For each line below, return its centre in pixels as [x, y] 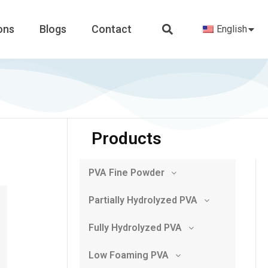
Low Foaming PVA [129, 255]
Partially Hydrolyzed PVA [143, 200]
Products [127, 139]
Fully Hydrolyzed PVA [135, 228]
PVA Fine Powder [127, 173]
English [232, 29]
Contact [112, 29]
